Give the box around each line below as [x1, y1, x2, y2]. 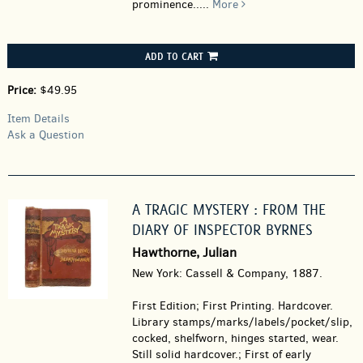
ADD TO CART [144, 49, 203, 62]
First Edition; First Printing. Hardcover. [131, 298, 333, 314]
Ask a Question [7, 127, 84, 143]
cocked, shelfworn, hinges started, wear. [131, 331, 339, 346]
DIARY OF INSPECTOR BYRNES [131, 220, 313, 239]
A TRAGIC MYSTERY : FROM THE [131, 200, 326, 219]
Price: [7, 83, 40, 98]
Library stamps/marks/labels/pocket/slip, [131, 314, 352, 330]
